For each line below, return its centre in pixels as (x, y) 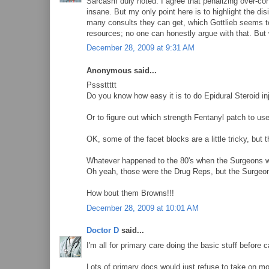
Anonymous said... (122, 70)
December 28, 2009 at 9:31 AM (141, 48)
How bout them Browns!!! (130, 193)
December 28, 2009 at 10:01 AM (143, 208)
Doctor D (103, 230)
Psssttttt (101, 85)
